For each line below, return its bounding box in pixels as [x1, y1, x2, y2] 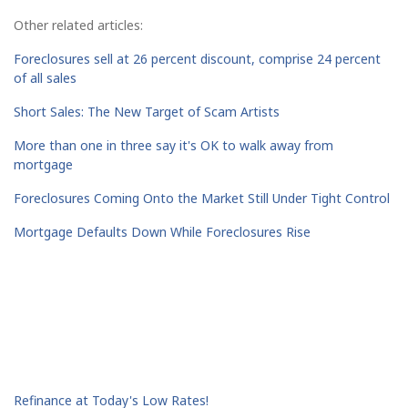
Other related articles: [14, 16, 143, 35]
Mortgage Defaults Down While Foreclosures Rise [14, 223, 311, 241]
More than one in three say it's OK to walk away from [14, 137, 333, 155]
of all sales [14, 69, 76, 87]
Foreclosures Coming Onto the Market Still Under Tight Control [14, 189, 390, 208]
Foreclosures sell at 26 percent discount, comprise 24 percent [14, 50, 381, 68]
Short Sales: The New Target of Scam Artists [14, 103, 280, 121]
